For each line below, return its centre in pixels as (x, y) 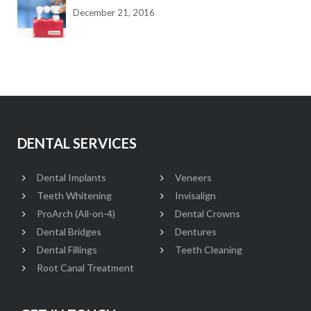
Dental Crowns (208, 213)
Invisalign (195, 195)
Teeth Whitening (74, 195)
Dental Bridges (69, 231)
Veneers (193, 177)
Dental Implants (71, 177)
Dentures (196, 231)
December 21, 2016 (114, 13)
